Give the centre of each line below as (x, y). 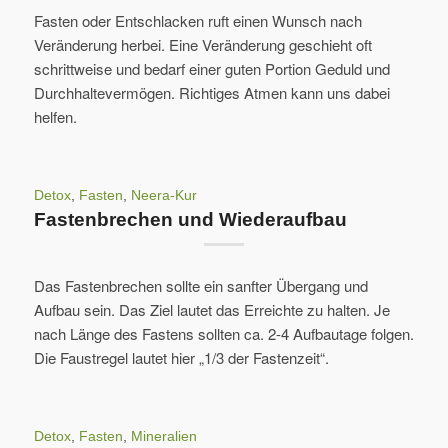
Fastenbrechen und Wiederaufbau (190, 219)
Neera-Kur (163, 195)
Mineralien (163, 436)
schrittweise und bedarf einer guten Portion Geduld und (211, 68)
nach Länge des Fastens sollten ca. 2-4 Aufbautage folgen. (223, 334)
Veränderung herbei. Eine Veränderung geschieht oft (202, 44)
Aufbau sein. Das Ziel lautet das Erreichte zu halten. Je (211, 310)
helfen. (55, 116)
